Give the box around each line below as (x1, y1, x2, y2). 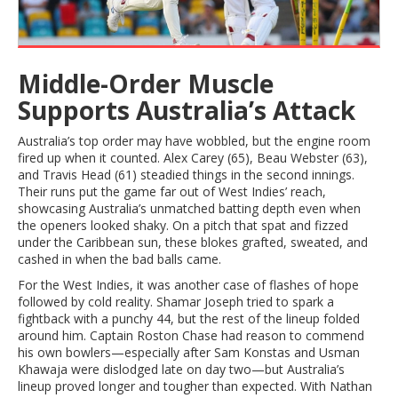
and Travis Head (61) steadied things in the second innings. (18, 165, 354, 183)
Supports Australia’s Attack (18, 92, 355, 127)
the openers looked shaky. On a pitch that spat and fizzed (18, 216, 348, 234)
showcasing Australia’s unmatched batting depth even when (18, 199, 361, 217)
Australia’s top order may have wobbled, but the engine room (18, 131, 370, 149)
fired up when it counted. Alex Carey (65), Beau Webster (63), (18, 148, 368, 166)
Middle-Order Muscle (18, 66, 274, 100)
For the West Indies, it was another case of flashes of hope (18, 275, 359, 293)
